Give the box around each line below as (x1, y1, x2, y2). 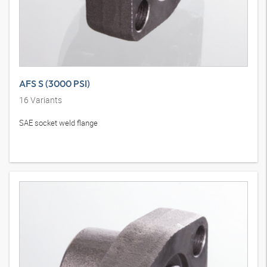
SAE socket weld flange (19, 117, 98, 128)
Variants (29, 94, 62, 105)
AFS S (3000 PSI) (19, 77, 90, 89)
